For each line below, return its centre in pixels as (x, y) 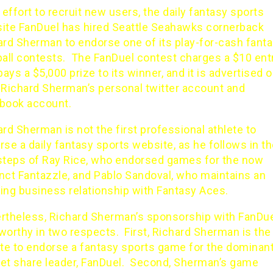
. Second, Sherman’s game (190, 262)
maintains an (233, 175)
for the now (232, 160)
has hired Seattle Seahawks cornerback (161, 27)
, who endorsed (126, 160)
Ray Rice (64, 160)
